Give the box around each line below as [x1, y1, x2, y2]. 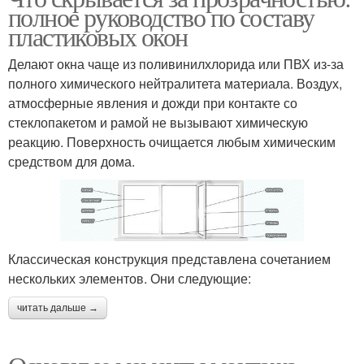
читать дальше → [17, 301, 98, 314]
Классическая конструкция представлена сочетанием [8, 249, 331, 268]
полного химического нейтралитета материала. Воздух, [8, 73, 342, 93]
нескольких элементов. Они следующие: [8, 268, 251, 288]
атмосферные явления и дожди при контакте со [8, 93, 297, 112]
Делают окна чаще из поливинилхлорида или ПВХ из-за [8, 54, 344, 73]
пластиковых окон [8, 18, 188, 54]
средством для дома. [8, 151, 135, 171]
